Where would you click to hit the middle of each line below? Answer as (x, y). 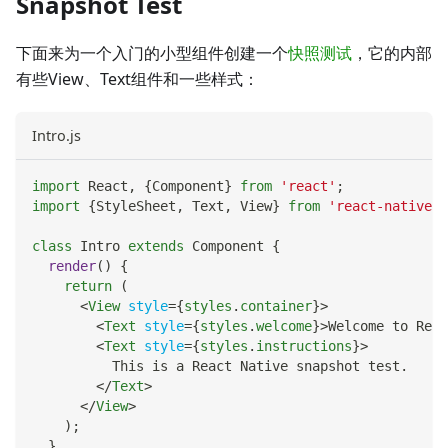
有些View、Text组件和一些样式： (137, 79)
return (88, 286)
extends (156, 246)
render (72, 266)
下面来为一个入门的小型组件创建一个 (152, 53)
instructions (304, 346)
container (276, 306)
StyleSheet (136, 206)
